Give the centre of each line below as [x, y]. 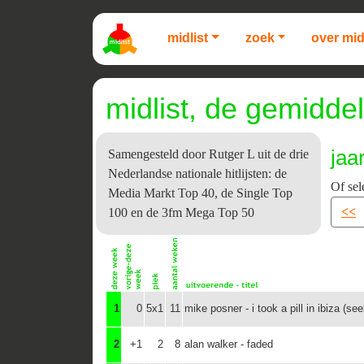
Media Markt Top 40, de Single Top [200, 193]
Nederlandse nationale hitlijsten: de [197, 173]
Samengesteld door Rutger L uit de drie [208, 154]
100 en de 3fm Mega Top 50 [181, 212]
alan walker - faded [229, 344]
